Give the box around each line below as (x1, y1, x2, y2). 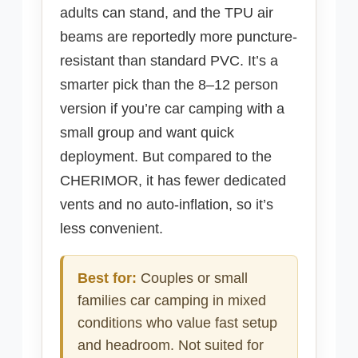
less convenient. (60, 221, 163, 237)
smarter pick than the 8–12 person (60, 77, 278, 93)
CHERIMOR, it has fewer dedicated (60, 173, 286, 189)
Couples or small (137, 270, 248, 287)
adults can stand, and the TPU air (60, 5, 273, 22)
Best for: (78, 270, 137, 287)
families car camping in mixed (78, 292, 266, 309)
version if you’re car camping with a (60, 101, 284, 117)
